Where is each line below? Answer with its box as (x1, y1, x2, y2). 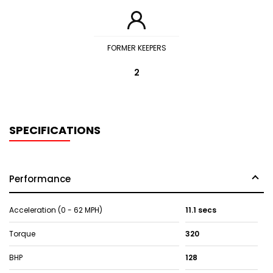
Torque (9, 229, 35, 239)
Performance (9, 172, 71, 185)
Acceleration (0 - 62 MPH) (9, 205, 102, 215)
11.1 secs (185, 205, 216, 215)
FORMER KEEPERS (107, 43, 166, 53)
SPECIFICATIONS (9, 122, 101, 138)
